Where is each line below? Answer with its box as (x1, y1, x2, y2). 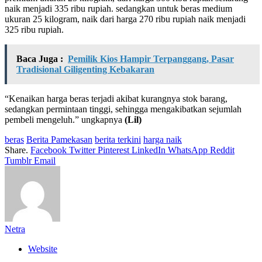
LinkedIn (132, 144, 166, 155)
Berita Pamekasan (26, 134, 92, 144)
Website (28, 243, 57, 254)
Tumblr (5, 155, 32, 166)
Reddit (210, 144, 235, 155)
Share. (5, 144, 28, 155)
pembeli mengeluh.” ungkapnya (5, 114, 125, 125)
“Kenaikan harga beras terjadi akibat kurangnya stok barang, (5, 93, 227, 104)
